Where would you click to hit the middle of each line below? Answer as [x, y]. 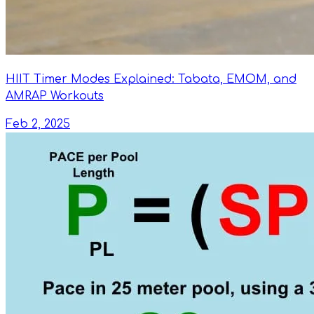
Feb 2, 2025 [38, 124]
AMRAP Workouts [55, 96]
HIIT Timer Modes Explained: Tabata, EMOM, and [151, 79]
